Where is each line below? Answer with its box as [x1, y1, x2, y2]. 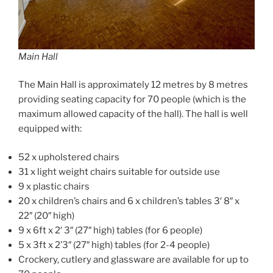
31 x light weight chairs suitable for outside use [18, 166, 220, 177]
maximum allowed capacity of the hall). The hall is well [18, 108, 248, 120]
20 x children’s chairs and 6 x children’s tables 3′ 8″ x [18, 195, 239, 207]
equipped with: [18, 123, 82, 135]
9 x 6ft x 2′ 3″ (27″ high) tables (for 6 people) [18, 224, 202, 236]
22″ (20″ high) [18, 210, 74, 221]
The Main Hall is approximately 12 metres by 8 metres [18, 79, 248, 91]
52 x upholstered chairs [18, 151, 119, 163]
